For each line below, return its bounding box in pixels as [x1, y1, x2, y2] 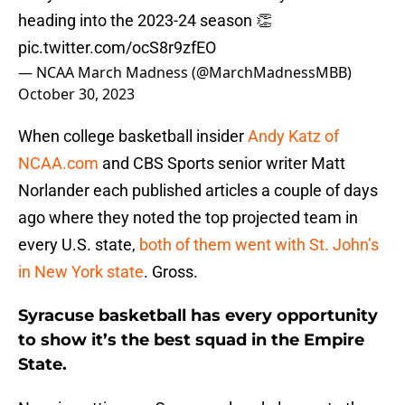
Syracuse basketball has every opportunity [18, 306, 378, 326]
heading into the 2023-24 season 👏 [18, 11, 272, 31]
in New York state [18, 262, 144, 282]
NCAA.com [18, 154, 99, 174]
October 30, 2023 [18, 84, 135, 105]
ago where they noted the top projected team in [18, 208, 358, 228]
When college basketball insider [18, 127, 248, 146]
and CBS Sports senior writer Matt [99, 154, 345, 174]
